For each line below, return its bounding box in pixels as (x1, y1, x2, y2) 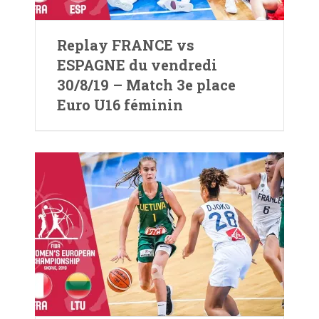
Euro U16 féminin (57, 95, 183, 114)
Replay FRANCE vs (57, 36, 194, 54)
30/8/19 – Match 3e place (57, 75, 236, 94)
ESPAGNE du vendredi (57, 56, 217, 74)
